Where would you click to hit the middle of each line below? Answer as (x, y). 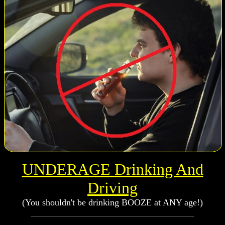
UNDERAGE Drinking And (113, 170)
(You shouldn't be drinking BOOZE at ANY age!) (113, 203)
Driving (113, 188)
